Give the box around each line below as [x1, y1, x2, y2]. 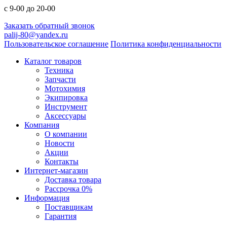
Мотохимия [45, 84, 85, 93]
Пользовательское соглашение [4, 40, 108, 49]
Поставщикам [45, 203, 93, 212]
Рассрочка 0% [45, 184, 92, 194]
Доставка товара [45, 175, 101, 184]
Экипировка [45, 93, 88, 102]
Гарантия [45, 212, 77, 221]
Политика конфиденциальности [110, 40, 221, 49]
